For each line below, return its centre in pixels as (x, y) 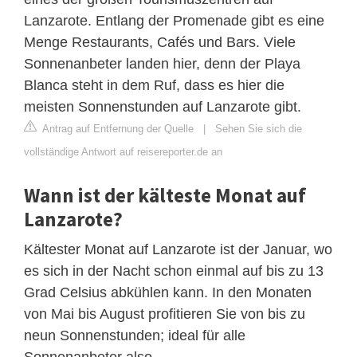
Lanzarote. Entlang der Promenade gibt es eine (174, 20)
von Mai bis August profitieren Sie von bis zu (165, 314)
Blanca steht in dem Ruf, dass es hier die (154, 85)
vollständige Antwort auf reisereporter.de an (123, 151)
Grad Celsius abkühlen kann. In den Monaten (168, 292)
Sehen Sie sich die (259, 128)
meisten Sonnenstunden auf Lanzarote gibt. (163, 106)
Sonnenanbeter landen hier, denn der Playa (162, 63)
